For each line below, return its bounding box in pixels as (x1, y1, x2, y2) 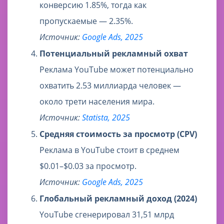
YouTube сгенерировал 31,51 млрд (39, 209, 174, 220)
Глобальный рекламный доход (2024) (39, 193, 197, 204)
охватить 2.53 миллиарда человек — (39, 80, 181, 91)
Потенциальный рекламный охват (39, 48, 188, 59)
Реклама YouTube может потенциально (39, 64, 193, 75)
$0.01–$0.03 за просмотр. (39, 160, 136, 172)
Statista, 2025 (82, 112, 130, 123)
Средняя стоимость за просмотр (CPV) (39, 128, 197, 140)
